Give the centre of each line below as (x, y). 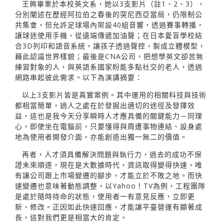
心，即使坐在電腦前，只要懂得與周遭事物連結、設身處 (109, 126)
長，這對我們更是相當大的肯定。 (71, 217)
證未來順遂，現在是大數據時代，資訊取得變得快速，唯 (109, 164)
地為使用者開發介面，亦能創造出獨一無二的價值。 (101, 136)
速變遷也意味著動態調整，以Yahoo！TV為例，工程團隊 (110, 185)
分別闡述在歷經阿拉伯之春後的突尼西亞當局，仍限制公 (109, 14)
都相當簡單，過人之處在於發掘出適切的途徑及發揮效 (105, 105)
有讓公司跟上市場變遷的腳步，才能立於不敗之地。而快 (109, 175)
